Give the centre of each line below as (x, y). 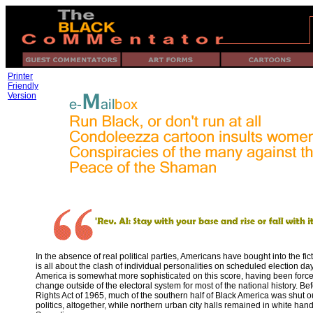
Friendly (23, 86)
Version (22, 96)
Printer (20, 76)
